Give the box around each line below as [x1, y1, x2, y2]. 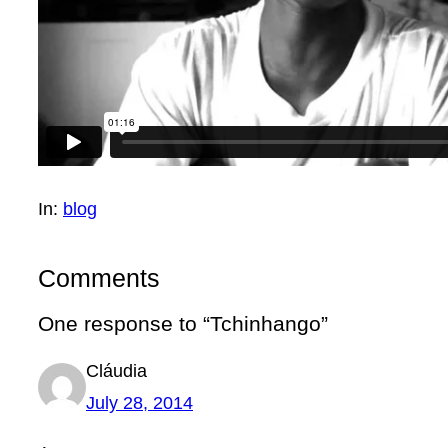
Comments [38, 263, 160, 292]
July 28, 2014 [86, 392, 193, 414]
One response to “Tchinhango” [38, 311, 328, 335]
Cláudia [86, 360, 147, 382]
